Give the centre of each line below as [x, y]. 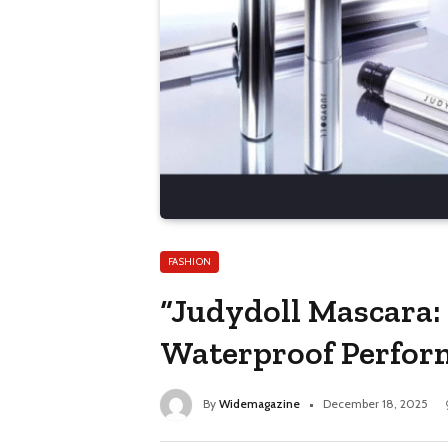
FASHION [190, 262]
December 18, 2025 [375, 404]
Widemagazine [259, 404]
